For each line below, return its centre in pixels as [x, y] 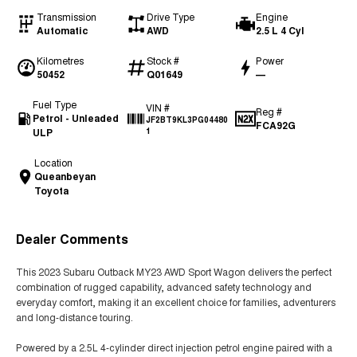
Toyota [52, 190]
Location [54, 162]
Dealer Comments [72, 239]
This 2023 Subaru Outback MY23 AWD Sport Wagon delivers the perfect [174, 271]
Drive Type [170, 16]
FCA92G [276, 125]
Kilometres [60, 60]
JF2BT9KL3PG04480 [187, 120]
